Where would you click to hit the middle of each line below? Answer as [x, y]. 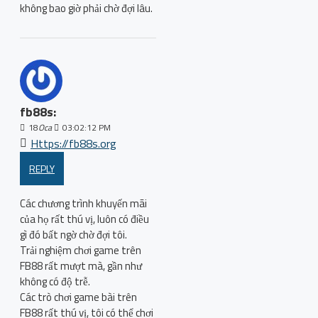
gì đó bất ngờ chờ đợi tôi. [73, 235]
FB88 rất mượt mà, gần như [81, 266]
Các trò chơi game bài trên [78, 297]
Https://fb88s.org [73, 143]
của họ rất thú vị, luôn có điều [84, 219]
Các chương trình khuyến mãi [83, 203]
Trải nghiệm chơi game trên [81, 250]
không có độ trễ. [55, 281]
